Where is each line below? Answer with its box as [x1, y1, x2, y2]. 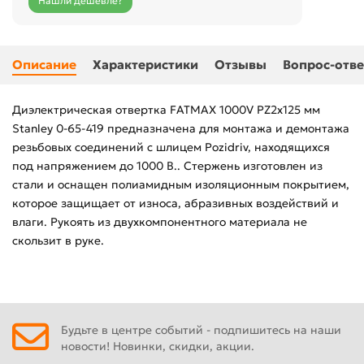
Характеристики [93, 57, 198, 73]
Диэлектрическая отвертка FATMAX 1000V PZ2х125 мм [12, 102, 320, 118]
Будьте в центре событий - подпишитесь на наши [61, 322, 341, 337]
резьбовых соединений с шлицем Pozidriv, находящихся [12, 140, 330, 155]
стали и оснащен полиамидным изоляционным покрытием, [12, 177, 349, 193]
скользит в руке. [12, 233, 104, 249]
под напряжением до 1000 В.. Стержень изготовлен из [12, 158, 323, 174]
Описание [12, 57, 76, 73]
